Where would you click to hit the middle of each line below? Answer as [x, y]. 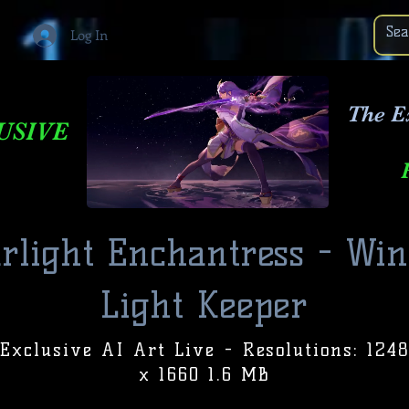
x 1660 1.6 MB [204, 374]
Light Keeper [203, 305]
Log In [89, 35]
